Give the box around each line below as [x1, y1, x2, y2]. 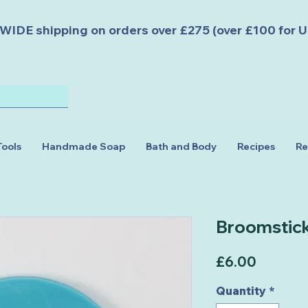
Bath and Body [146, 140, 217, 153]
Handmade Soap [42, 140, 125, 153]
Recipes [237, 140, 275, 153]
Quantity [216, 283, 266, 298]
